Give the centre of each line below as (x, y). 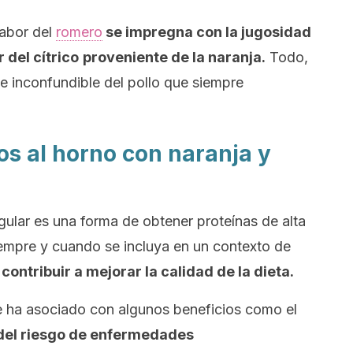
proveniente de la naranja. (174, 57)
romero (79, 32)
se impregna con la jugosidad (207, 32)
